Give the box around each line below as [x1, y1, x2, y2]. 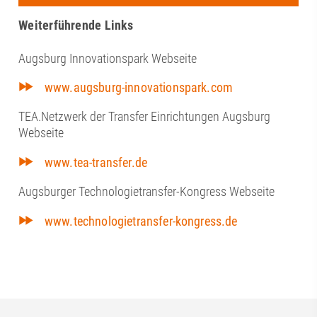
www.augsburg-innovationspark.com [45, 79, 234, 95]
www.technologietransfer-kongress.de [45, 213, 238, 229]
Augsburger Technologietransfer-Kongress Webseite [18, 184, 275, 200]
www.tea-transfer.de [45, 154, 148, 170]
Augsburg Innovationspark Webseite [18, 50, 197, 66]
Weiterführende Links [18, 17, 134, 33]
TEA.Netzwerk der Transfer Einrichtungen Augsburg [18, 109, 271, 125]
